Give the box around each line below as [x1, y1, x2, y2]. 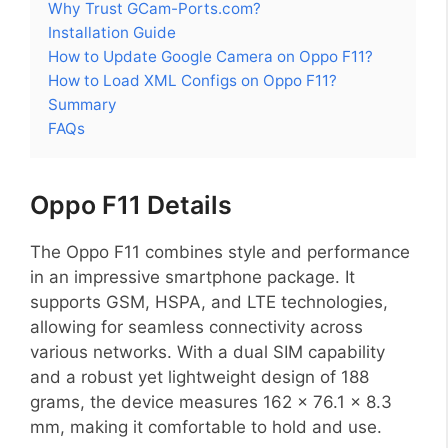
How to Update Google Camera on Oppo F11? [48, 46, 373, 66]
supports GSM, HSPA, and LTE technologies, [30, 291, 388, 312]
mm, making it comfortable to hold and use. [30, 416, 382, 437]
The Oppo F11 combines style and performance [30, 241, 410, 262]
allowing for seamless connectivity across [30, 316, 363, 337]
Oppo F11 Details [30, 189, 232, 220]
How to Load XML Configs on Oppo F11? [48, 70, 337, 90]
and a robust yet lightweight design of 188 [30, 366, 369, 387]
